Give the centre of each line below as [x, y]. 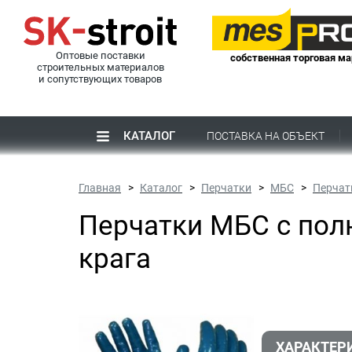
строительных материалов [100, 67]
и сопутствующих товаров [100, 79]
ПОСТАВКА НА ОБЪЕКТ [266, 136]
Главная [100, 187]
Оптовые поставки [100, 55]
